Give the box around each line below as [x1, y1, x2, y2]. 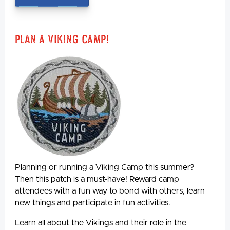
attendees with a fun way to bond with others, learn [15, 186, 205, 195]
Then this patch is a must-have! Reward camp [15, 175, 179, 183]
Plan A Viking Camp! [15, 32, 110, 45]
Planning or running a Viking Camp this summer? [15, 163, 195, 171]
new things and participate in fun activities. [15, 198, 170, 207]
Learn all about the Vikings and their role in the [15, 218, 186, 227]
